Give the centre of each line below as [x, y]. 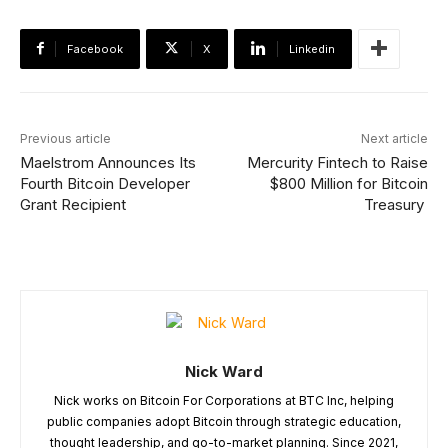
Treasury [395, 204]
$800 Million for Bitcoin [348, 183]
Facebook [95, 48]
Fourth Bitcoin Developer [105, 183]
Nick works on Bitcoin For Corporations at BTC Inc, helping [224, 400]
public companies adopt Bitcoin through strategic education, [224, 421]
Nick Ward [224, 371]
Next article [394, 138]
